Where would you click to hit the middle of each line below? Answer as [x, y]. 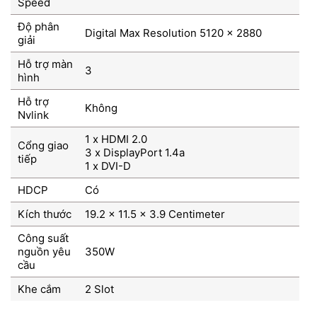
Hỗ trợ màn [45, 64]
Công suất [43, 238]
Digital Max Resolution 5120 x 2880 [173, 33]
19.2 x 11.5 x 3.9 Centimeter [155, 214]
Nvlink [33, 115]
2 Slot [99, 289]
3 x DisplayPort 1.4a [134, 153]
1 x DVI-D [108, 166]
